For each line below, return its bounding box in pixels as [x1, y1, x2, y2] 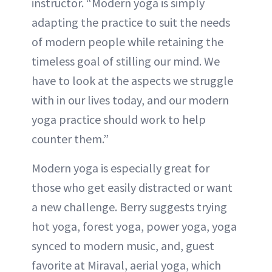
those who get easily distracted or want [32, 180, 233, 195]
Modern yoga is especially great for [32, 160, 209, 175]
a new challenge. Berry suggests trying [32, 199, 227, 214]
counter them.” [32, 131, 109, 146]
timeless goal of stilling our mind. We [32, 53, 220, 69]
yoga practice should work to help [32, 112, 206, 127]
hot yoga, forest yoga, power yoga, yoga [32, 219, 237, 234]
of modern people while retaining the [32, 34, 223, 49]
